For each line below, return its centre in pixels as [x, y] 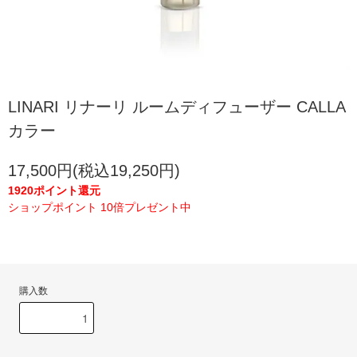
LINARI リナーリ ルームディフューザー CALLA [177, 107]
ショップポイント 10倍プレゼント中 [100, 207]
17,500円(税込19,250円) [94, 171]
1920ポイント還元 [54, 190]
